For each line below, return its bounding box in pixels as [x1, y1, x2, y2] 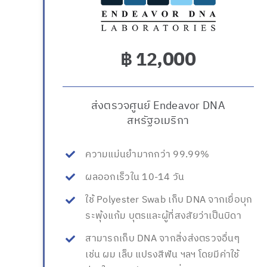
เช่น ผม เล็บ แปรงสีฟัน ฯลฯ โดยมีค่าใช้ [85, 247, 240, 263]
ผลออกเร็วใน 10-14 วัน [85, 169, 185, 185]
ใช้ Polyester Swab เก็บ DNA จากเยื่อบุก [85, 192, 253, 209]
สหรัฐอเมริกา [127, 111, 190, 130]
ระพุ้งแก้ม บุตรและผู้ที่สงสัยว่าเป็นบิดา [85, 208, 241, 225]
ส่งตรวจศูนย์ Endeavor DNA [91, 97, 225, 115]
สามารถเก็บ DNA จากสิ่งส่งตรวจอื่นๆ [85, 231, 240, 247]
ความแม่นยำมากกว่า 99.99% [85, 146, 210, 163]
